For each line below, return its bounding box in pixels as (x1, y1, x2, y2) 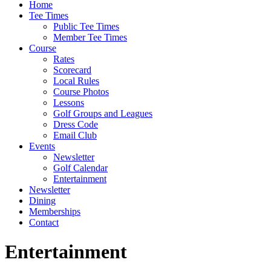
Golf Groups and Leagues (53, 108, 152, 119)
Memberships (29, 206, 80, 217)
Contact (29, 217, 59, 227)
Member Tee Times (53, 32, 127, 42)
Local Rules (53, 76, 99, 86)
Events (29, 141, 55, 151)
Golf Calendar (53, 163, 108, 173)
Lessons (53, 97, 84, 108)
